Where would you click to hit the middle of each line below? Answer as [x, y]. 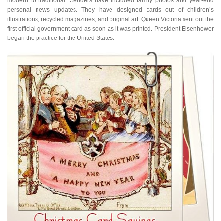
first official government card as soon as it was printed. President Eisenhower [110, 28]
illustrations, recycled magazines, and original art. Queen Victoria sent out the [110, 19]
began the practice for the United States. [61, 38]
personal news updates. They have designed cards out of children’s [110, 10]
